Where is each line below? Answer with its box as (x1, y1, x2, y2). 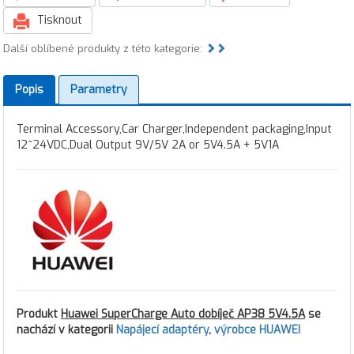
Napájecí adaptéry (116, 322, 209, 338)
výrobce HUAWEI (214, 322, 300, 338)
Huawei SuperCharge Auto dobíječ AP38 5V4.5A (61, 307, 305, 322)
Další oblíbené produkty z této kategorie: (3, 42, 205, 55)
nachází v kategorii (17, 322, 116, 338)
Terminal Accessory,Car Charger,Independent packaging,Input (17, 122, 332, 137)
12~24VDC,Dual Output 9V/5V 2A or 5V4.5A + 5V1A (17, 137, 279, 153)
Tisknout (34, 13, 82, 28)
